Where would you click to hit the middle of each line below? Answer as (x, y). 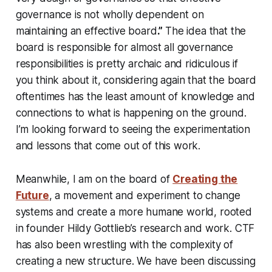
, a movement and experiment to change (144, 195)
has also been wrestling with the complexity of (124, 244)
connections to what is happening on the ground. (131, 113)
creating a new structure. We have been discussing (135, 261)
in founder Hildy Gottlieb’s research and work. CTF (135, 228)
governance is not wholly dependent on (110, 14)
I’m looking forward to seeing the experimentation (133, 129)
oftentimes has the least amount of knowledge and (135, 96)
